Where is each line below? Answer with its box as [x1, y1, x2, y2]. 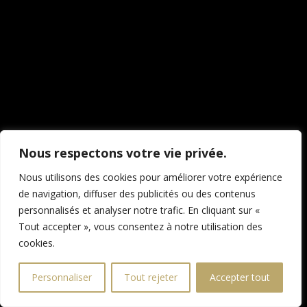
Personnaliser [32, 271, 93, 284]
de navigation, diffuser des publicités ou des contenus [19, 187, 256, 200]
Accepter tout [209, 271, 270, 284]
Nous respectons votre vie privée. [19, 145, 227, 161]
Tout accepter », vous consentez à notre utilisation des [19, 220, 262, 233]
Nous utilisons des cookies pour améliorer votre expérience [19, 171, 282, 184]
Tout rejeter [124, 271, 177, 284]
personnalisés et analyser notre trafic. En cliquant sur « [19, 204, 260, 217]
